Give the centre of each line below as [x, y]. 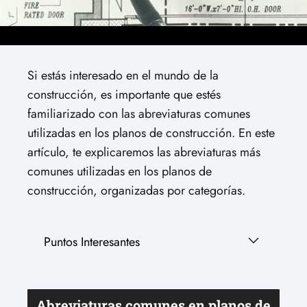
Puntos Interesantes [92, 242]
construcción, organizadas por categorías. [136, 191]
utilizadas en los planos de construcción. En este [151, 133]
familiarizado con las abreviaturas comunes [139, 114]
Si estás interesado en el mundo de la [123, 75]
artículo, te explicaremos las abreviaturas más [144, 152]
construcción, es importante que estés [124, 95]
